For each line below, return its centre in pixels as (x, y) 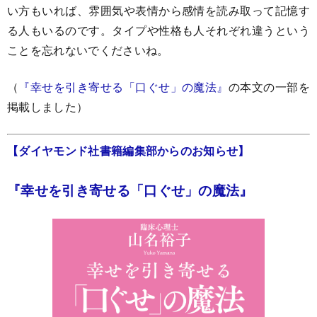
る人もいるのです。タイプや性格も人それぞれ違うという (158, 30)
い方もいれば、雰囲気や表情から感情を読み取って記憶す (158, 11)
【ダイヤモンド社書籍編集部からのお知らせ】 (128, 151)
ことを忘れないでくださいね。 (88, 50)
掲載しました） (48, 107)
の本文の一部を (269, 87)
